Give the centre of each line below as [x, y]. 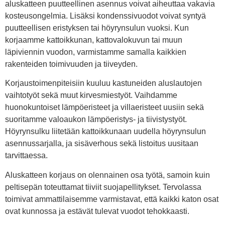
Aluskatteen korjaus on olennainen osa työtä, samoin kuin [107, 175]
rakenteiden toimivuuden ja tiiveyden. [71, 64]
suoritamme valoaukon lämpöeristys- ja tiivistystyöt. [96, 120]
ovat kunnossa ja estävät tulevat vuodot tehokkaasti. [97, 211]
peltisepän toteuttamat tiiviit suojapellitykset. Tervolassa [103, 187]
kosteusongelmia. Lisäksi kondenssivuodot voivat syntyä [105, 16]
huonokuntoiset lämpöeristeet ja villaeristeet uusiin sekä [104, 107]
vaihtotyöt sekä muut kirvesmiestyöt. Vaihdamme [91, 95]
